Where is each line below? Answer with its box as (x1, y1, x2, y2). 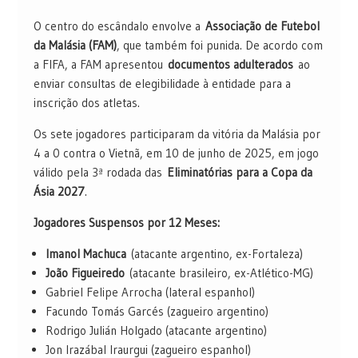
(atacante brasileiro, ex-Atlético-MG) (124, 265, 313, 281)
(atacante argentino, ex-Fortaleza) (125, 246, 303, 262)
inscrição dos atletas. (33, 95, 140, 111)
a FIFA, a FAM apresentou (33, 57, 168, 73)
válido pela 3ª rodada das (33, 165, 167, 181)
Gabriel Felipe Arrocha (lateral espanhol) (45, 284, 255, 300)
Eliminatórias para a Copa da (166, 165, 312, 181)
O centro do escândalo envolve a (33, 18, 205, 34)
